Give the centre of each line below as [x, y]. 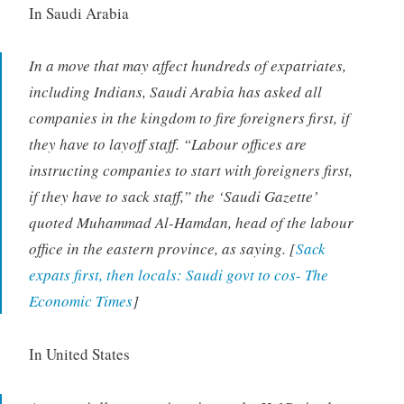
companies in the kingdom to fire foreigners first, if [189, 118]
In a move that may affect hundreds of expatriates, [187, 66]
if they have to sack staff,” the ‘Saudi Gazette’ [173, 197]
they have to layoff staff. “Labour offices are [167, 144]
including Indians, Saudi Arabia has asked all [175, 92]
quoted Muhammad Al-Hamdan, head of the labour [191, 223]
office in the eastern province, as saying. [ [162, 249]
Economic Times [80, 301]
